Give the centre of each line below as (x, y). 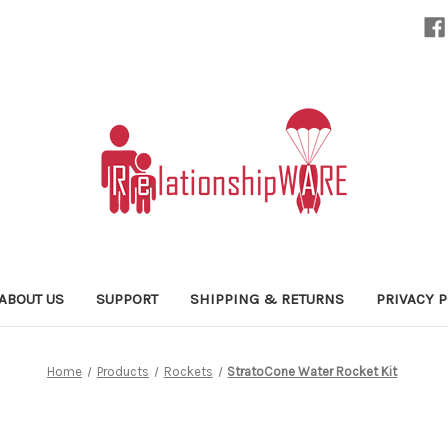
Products (122, 371)
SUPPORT (127, 298)
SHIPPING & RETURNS (267, 298)
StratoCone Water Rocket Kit (312, 371)
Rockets (188, 371)
